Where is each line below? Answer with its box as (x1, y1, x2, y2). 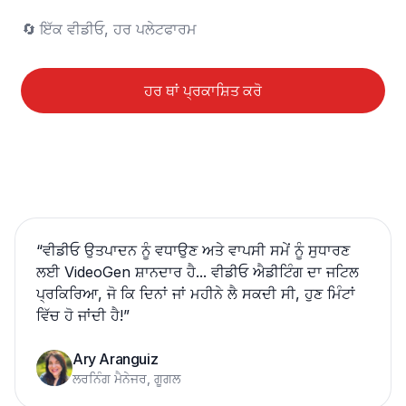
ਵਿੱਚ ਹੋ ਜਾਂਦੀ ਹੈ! (36, 306, 123, 324)
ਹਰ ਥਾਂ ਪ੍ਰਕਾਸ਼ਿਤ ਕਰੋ (144, 82, 262, 100)
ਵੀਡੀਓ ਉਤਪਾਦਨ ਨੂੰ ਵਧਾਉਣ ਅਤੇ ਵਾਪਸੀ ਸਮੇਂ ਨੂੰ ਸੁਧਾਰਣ (43, 241, 350, 259)
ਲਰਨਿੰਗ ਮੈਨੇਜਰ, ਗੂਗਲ (72, 371, 180, 386)
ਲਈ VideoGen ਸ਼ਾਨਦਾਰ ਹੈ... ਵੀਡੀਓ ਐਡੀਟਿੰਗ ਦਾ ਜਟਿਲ (36, 263, 359, 281)
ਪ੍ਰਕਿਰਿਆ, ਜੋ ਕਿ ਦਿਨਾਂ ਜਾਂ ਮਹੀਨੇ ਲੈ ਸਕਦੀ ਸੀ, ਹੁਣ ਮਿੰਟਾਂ (36, 285, 355, 303)
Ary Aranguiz (72, 350, 159, 368)
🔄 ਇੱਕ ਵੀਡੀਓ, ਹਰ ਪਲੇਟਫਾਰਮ (40, 20, 197, 38)
